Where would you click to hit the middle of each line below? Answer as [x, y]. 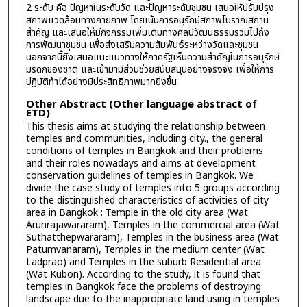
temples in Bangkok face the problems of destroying [143, 286]
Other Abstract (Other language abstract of [141, 104]
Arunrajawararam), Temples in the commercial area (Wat [152, 225]
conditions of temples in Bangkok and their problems [144, 151]
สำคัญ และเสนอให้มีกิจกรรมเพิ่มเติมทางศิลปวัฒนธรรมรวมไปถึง [147, 32]
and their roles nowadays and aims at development [140, 163]
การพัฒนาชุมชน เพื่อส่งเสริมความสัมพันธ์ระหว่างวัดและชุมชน [142, 45]
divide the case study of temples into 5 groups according [152, 188]
